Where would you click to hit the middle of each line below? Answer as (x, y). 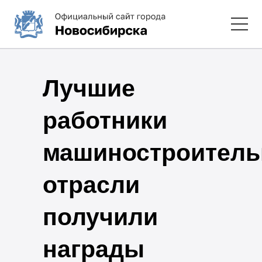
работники (105, 120)
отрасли (91, 185)
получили (100, 217)
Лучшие (89, 88)
